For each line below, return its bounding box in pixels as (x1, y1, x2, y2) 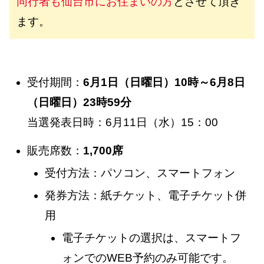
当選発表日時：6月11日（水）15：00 (27, 115, 218, 128)
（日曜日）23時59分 (27, 95, 131, 108)
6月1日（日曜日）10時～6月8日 (82, 75, 245, 88)
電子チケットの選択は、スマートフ (62, 231, 242, 244)
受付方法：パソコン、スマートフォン (44, 167, 235, 180)
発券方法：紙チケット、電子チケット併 (44, 189, 246, 202)
